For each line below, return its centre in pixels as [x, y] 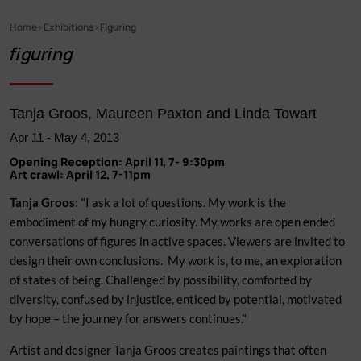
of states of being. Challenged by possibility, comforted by [161, 279]
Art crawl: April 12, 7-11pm [80, 174]
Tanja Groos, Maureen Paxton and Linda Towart [163, 112]
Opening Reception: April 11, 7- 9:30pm [117, 161]
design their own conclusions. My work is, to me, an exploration [176, 260]
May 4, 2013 [87, 137]
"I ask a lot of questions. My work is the [182, 202]
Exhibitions [68, 27]
